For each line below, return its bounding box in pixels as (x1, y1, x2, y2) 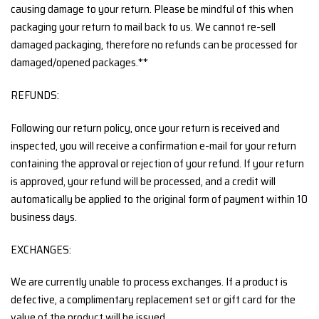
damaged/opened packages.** (11, 53, 148, 72)
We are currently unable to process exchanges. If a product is (11, 273, 288, 291)
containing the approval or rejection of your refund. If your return (11, 154, 304, 172)
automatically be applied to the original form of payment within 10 (11, 189, 308, 208)
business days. (11, 207, 77, 226)
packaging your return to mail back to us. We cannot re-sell (11, 18, 276, 36)
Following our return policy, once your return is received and (11, 118, 280, 137)
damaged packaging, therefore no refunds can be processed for (11, 36, 298, 54)
